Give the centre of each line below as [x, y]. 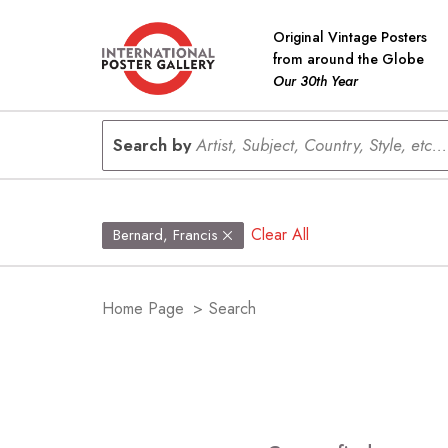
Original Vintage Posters [350, 36]
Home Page [143, 308]
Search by [154, 144]
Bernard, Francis [165, 235]
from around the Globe [348, 58]
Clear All [280, 234]
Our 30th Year [315, 80]
